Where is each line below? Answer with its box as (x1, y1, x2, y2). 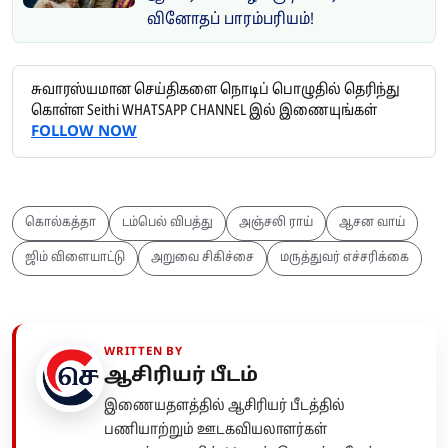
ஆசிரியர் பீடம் (104, 364, 258, 388)
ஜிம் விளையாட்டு (25, 250, 125, 266)
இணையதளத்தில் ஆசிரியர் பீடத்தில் (104, 397, 345, 416)
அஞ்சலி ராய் (239, 215, 313, 231)
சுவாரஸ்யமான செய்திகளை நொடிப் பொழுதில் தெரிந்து (31, 81, 400, 100)
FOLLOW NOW (31, 123, 137, 142)
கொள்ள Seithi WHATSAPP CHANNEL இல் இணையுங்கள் (31, 102, 377, 121)
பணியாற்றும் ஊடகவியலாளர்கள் (104, 421, 327, 440)
